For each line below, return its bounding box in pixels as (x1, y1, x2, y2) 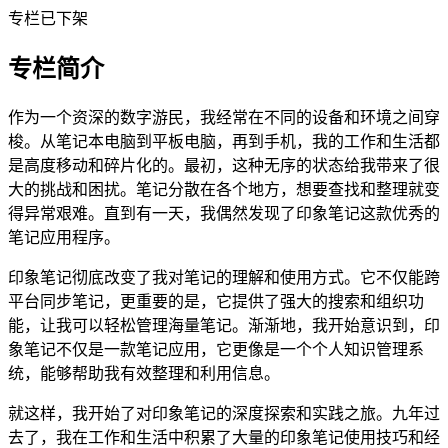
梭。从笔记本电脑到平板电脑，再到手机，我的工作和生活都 (8, 132, 440, 150)
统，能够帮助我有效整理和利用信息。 (8, 364, 280, 382)
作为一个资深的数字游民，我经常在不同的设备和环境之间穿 (8, 108, 440, 126)
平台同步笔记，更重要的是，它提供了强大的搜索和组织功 (8, 292, 424, 310)
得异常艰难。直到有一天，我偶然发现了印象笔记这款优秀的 (8, 204, 440, 222)
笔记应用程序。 (8, 228, 120, 246)
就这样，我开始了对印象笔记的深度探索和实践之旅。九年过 (8, 404, 440, 422)
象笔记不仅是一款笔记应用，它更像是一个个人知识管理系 (8, 340, 424, 358)
